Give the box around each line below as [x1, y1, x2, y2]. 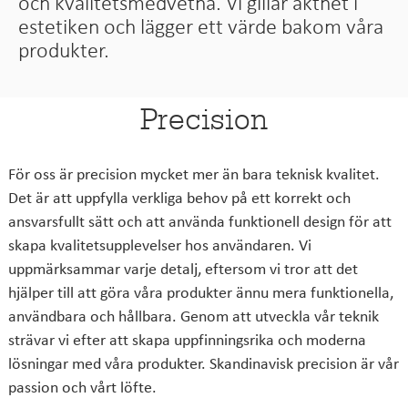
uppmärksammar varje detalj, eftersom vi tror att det [7, 259, 358, 277]
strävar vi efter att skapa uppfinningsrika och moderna [7, 330, 366, 348]
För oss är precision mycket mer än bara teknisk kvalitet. [7, 164, 380, 182]
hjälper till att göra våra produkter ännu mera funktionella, [7, 282, 393, 301]
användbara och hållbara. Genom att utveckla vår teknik [7, 306, 379, 324]
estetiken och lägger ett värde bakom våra [18, 15, 384, 38]
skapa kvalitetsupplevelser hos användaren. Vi [7, 235, 311, 253]
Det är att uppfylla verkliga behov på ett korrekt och [7, 188, 351, 206]
